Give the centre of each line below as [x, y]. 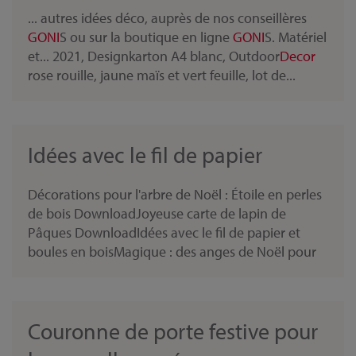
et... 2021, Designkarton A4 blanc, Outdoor [154, 56]
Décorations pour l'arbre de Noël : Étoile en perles [175, 194]
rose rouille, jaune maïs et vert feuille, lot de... [162, 75]
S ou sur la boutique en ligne [146, 37]
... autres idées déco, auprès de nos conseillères [167, 18]
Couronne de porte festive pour [173, 331]
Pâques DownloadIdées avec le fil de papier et [164, 232]
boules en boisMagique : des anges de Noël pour [172, 252]
